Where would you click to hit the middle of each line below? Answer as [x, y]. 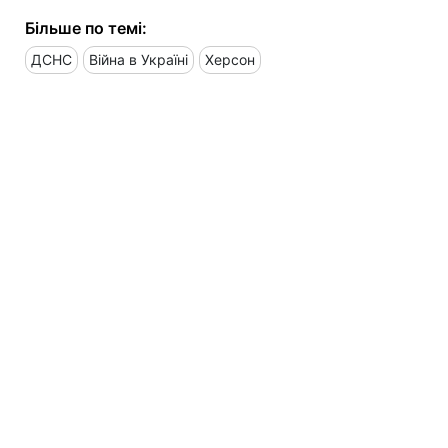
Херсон [230, 59]
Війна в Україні [138, 59]
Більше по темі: [86, 27]
